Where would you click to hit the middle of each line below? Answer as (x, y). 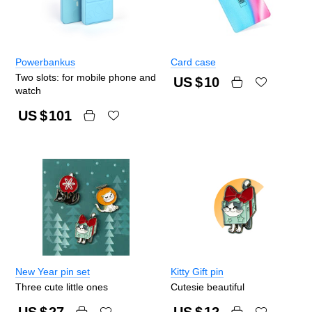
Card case (193, 62)
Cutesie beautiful (208, 287)
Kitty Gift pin (197, 272)
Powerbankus (45, 62)
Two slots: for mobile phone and (86, 78)
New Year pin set (53, 272)
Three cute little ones (62, 287)
